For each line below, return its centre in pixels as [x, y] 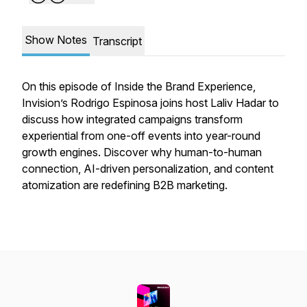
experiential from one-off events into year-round [141, 136]
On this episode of [68, 86]
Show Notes [56, 40]
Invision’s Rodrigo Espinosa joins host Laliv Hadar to [150, 103]
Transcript [117, 41]
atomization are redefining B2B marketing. [125, 185]
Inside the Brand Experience [184, 86]
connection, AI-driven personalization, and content [148, 169]
